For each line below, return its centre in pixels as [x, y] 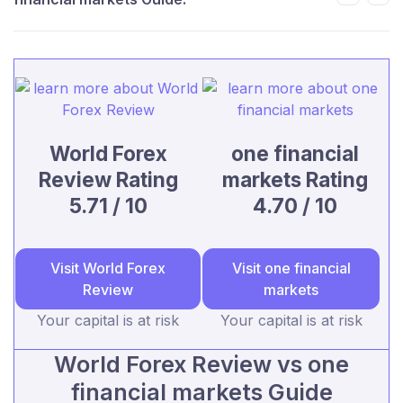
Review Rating [108, 179]
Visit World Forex [108, 268]
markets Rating [295, 179]
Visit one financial [291, 268]
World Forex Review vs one [201, 364]
